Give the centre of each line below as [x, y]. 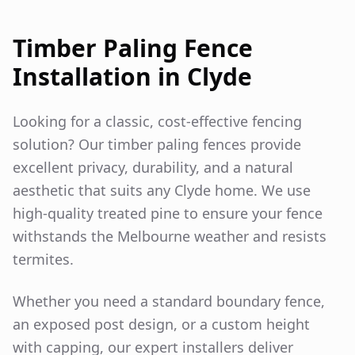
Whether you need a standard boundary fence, [169, 301]
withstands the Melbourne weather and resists [170, 236]
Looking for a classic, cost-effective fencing [157, 121]
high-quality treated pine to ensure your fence [168, 213]
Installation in [100, 76]
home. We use [261, 190]
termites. [43, 259]
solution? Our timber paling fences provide [157, 144]
